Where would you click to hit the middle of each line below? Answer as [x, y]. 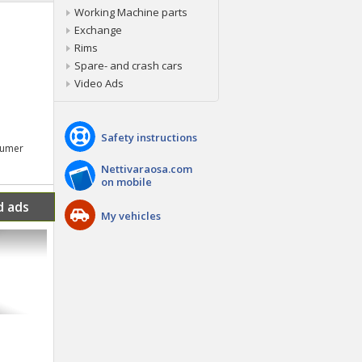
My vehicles [131, 216]
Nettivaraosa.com [147, 169]
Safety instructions [149, 137]
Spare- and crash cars [128, 65]
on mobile [126, 182]
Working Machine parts [131, 12]
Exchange [98, 30]
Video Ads [99, 83]
